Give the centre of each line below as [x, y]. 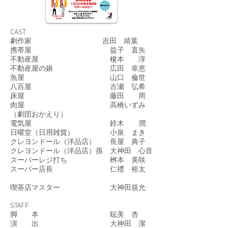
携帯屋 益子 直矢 [78, 51]
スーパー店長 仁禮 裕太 [78, 170]
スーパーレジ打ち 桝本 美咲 [78, 161]
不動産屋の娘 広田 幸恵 [78, 69]
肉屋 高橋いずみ [78, 106]
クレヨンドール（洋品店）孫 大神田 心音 [81, 151]
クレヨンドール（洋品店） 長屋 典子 [78, 142]
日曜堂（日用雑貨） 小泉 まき [78, 133]
